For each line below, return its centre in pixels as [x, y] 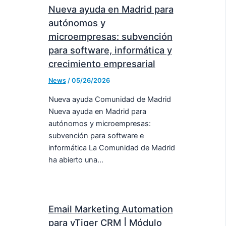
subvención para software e [96, 136]
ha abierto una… [76, 160]
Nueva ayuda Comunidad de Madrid [109, 100]
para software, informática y [110, 50]
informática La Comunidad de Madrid [111, 148]
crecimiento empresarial [102, 63]
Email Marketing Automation [110, 209]
